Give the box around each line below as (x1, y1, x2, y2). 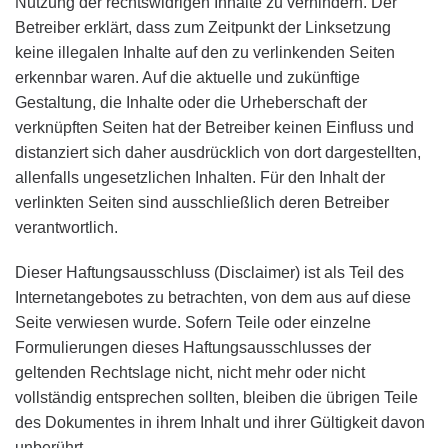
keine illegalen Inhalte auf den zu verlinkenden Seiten (15, 44, 395, 62)
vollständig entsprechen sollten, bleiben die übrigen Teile (15, 389, 418, 407)
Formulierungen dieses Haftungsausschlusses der (15, 339, 371, 357)
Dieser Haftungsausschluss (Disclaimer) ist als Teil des (15, 264, 404, 282)
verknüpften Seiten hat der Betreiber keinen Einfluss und (15, 119, 414, 137)
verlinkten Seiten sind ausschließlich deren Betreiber (15, 194, 389, 212)
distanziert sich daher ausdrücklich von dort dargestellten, (15, 144, 421, 162)
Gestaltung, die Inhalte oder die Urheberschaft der (15, 94, 367, 112)
